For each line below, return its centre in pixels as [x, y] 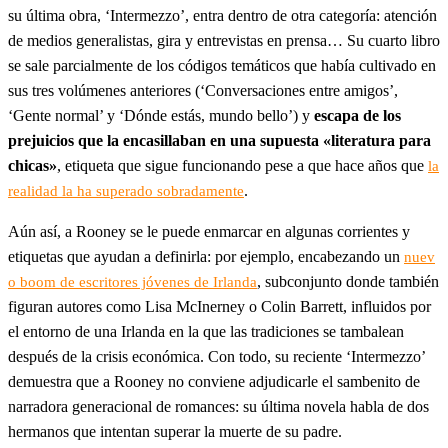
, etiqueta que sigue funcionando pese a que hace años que [242, 165]
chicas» [32, 165]
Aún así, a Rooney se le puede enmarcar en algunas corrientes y [209, 231]
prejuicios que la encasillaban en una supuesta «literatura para [219, 140]
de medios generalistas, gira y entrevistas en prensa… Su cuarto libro [224, 40]
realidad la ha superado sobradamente [126, 190]
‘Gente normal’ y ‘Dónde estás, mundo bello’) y [161, 115]
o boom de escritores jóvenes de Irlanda [132, 281]
